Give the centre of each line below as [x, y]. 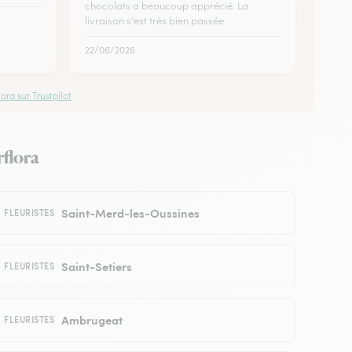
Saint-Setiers [96, 266]
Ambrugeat [92, 319]
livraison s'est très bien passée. [156, 20]
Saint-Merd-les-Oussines [130, 212]
